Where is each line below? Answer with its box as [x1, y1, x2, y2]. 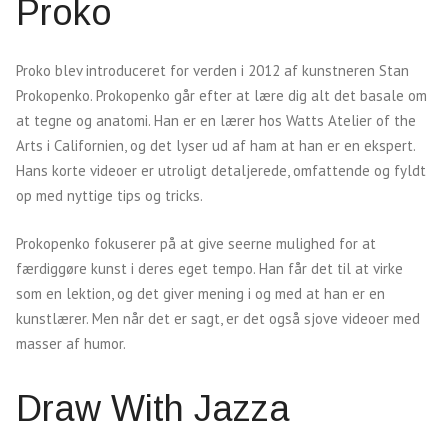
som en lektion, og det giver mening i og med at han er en [15, 283, 385, 303]
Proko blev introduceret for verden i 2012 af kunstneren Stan [15, 61, 409, 80]
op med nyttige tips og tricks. [15, 186, 206, 205]
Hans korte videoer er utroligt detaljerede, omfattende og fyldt [15, 161, 426, 180]
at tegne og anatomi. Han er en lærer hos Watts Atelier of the [15, 111, 416, 130]
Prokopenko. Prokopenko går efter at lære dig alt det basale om [15, 86, 427, 105]
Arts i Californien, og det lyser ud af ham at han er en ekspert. [15, 136, 415, 155]
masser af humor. [15, 333, 129, 353]
